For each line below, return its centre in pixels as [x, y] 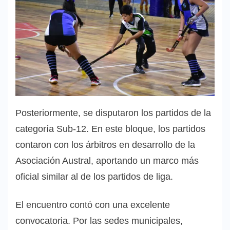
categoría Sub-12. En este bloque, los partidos [110, 129]
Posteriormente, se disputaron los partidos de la [113, 113]
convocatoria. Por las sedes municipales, [99, 221]
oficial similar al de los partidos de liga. [94, 176]
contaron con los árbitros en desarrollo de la [105, 145]
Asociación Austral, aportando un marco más [107, 160]
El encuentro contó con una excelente [93, 205]
